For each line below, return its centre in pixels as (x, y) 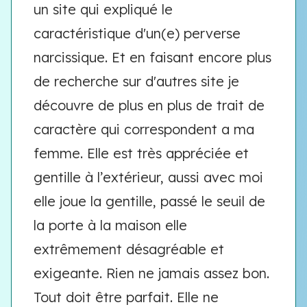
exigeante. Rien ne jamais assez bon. (151, 273)
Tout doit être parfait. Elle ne (126, 297)
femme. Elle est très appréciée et (141, 153)
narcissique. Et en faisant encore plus (152, 57)
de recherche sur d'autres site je (136, 81)
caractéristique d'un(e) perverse (137, 33)
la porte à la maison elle (110, 225)
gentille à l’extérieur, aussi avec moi (148, 177)
